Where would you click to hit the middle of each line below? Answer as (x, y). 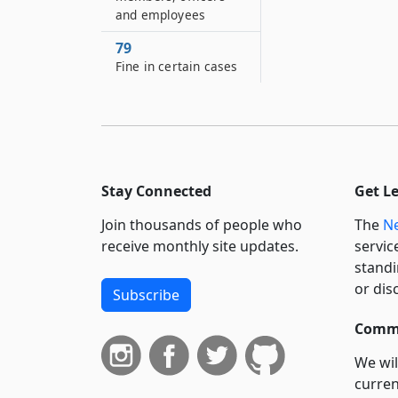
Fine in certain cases (177, 66)
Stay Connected (156, 191)
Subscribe (146, 295)
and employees (161, 15)
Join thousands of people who (202, 225)
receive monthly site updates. (200, 247)
